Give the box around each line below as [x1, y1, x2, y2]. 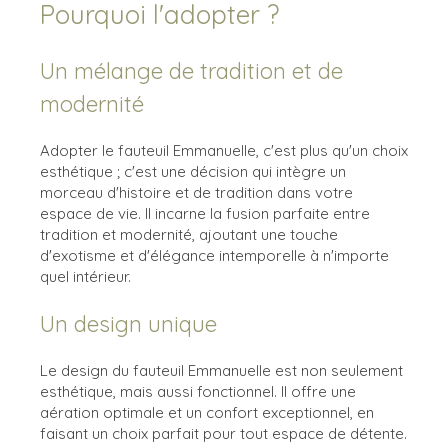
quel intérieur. [40, 266, 131, 286]
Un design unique [40, 309, 217, 338]
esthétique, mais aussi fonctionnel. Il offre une [40, 381, 356, 401]
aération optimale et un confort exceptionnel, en [40, 402, 374, 422]
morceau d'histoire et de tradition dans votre [40, 182, 353, 202]
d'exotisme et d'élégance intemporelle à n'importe [40, 245, 389, 265]
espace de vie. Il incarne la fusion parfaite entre [40, 203, 370, 223]
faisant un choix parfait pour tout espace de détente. [40, 423, 407, 443]
